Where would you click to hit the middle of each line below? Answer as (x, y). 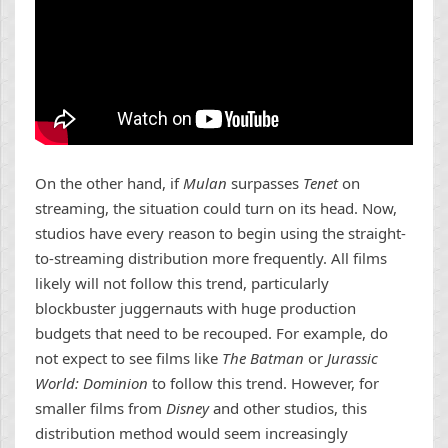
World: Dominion (93, 383)
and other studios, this (290, 408)
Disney (189, 408)
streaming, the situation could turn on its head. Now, (216, 208)
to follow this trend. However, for (265, 383)
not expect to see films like (128, 358)
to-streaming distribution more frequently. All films (211, 258)
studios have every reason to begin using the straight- (220, 233)
